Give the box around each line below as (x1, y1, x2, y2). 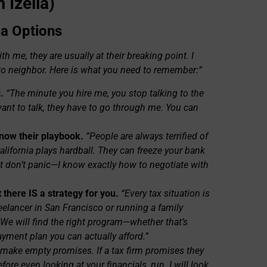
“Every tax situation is (121, 187, 210, 199)
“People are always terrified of (86, 130, 208, 142)
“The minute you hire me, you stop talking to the (6, 87, 204, 99)
